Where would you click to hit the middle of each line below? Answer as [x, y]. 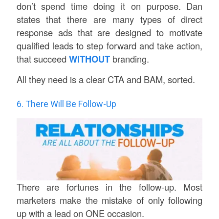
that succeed [43, 58]
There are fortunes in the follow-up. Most [109, 186]
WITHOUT [89, 59]
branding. [129, 58]
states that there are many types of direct [109, 19]
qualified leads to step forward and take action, [109, 45]
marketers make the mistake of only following [109, 200]
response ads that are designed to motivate [109, 32]
